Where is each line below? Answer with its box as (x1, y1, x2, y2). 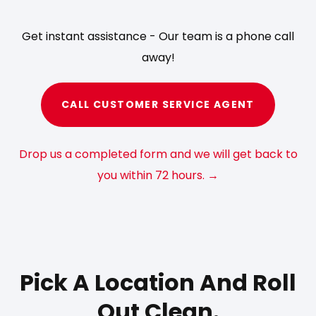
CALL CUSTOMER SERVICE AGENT (61, 97, 255, 112)
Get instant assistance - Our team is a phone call (22, 28, 294, 44)
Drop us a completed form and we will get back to (18, 145, 298, 162)
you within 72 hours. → (97, 166, 219, 183)
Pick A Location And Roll (20, 267, 296, 299)
